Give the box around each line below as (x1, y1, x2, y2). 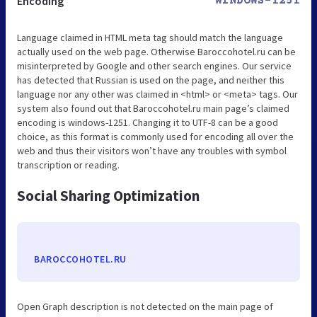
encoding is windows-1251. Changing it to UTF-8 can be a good (17, 115, 278, 129)
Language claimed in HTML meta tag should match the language (17, 30, 283, 44)
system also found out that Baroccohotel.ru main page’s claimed (17, 101, 289, 115)
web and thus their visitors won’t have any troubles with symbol (17, 144, 287, 157)
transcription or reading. (17, 158, 120, 171)
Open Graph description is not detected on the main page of (17, 299, 273, 313)
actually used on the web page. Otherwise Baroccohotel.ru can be (17, 45, 296, 58)
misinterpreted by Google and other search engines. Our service (17, 59, 292, 72)
